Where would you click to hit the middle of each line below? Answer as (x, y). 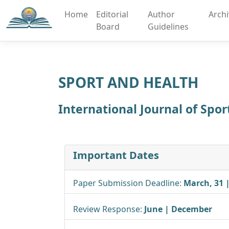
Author (161, 14)
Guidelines (168, 27)
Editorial (112, 14)
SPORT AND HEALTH (128, 82)
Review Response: (109, 209)
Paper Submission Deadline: (128, 183)
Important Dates (116, 155)
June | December (178, 209)
